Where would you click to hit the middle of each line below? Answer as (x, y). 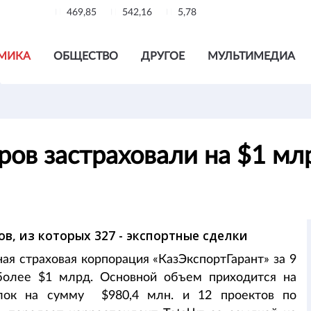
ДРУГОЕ (163, 56)
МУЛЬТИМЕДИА (251, 56)
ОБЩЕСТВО (86, 56)
